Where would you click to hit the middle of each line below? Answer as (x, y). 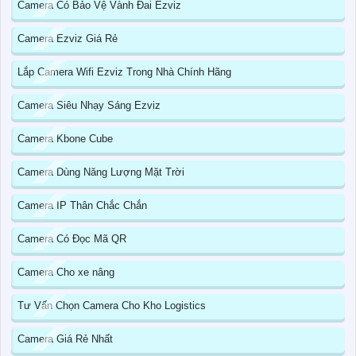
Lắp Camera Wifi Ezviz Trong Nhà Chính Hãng (124, 72)
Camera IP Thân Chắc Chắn (82, 206)
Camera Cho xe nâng (66, 273)
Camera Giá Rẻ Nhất (65, 339)
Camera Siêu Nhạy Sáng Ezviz (89, 106)
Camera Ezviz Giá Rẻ (68, 39)
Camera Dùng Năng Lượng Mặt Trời (101, 172)
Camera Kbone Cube (65, 139)
